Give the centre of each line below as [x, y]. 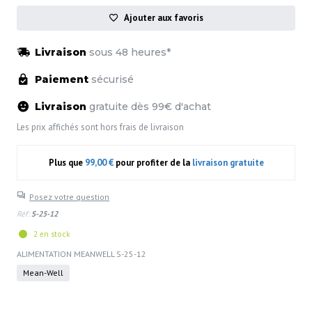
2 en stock [52, 234]
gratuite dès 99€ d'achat [150, 106]
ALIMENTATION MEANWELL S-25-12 [81, 253]
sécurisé [111, 79]
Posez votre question [70, 196]
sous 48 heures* [130, 52]
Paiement [62, 79]
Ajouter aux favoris [164, 17]
